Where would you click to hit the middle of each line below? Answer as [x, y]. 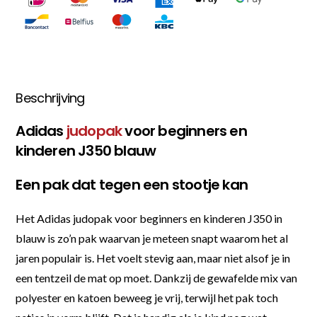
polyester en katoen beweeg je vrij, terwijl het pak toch [147, 297]
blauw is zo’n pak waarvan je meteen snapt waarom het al [152, 238]
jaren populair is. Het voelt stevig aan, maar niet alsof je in [153, 258]
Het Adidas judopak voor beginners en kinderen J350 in [149, 218]
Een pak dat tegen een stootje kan [132, 184]
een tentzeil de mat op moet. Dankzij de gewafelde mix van [157, 277]
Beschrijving [50, 98]
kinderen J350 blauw [86, 150]
